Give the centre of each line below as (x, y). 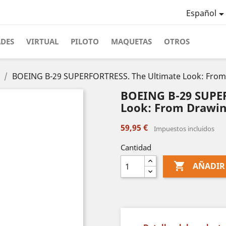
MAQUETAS (131, 41)
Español (201, 13)
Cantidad (136, 147)
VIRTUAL (42, 41)
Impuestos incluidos (184, 129)
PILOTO (85, 41)
